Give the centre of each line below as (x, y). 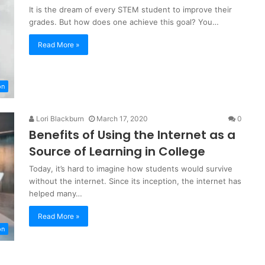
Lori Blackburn (59, 119)
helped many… (56, 194)
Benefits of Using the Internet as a (132, 135)
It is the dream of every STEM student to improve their (130, 9)
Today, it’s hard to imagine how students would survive (131, 169)
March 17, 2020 (122, 119)
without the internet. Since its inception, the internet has (135, 181)
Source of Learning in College (117, 152)
